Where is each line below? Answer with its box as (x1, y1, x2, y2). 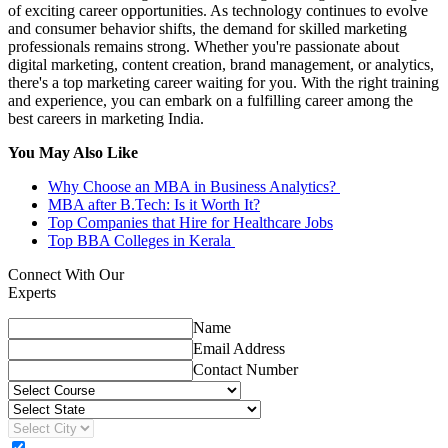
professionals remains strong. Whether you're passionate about (8, 38, 399, 56)
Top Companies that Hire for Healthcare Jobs (48, 214, 333, 232)
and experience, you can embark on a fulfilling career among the (8, 92, 413, 110)
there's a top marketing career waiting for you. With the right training (8, 74, 439, 92)
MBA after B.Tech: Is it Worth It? (48, 196, 260, 214)
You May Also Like (8, 144, 138, 162)
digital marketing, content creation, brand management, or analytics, (8, 56, 434, 74)
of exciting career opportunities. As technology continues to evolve (8, 2, 428, 20)
